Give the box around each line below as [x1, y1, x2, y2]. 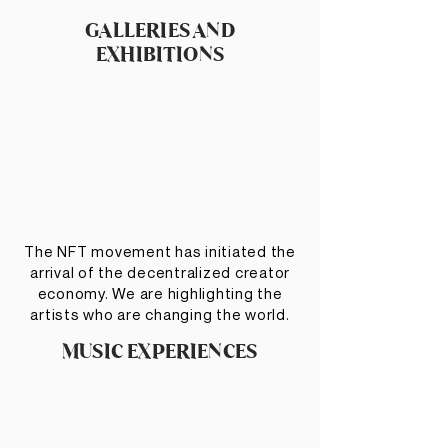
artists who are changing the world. [30, 305, 290, 323]
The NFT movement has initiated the [24, 242, 296, 260]
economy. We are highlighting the [37, 284, 283, 302]
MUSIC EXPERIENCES [62, 338, 258, 364]
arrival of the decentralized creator [30, 263, 290, 281]
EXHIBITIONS [95, 41, 225, 67]
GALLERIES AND [85, 17, 235, 43]
